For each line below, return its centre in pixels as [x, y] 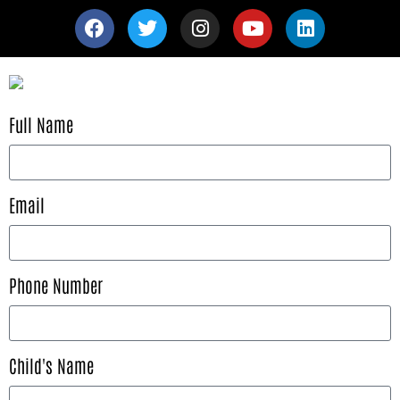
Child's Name [51, 365]
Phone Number [56, 285]
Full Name [41, 124]
